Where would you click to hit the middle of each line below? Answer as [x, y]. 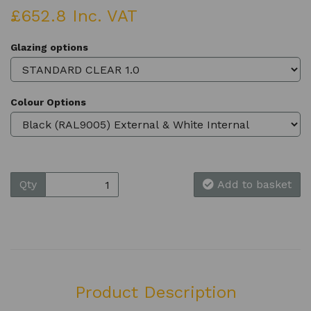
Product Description [155, 293]
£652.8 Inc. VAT [74, 16]
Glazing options [49, 48]
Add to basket [254, 185]
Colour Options [48, 102]
